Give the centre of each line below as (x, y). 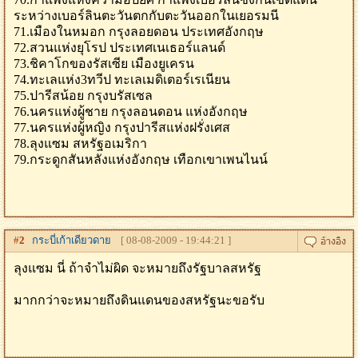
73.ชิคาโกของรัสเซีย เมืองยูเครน (104, 64)
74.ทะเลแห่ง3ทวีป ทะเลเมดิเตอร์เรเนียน (122, 80)
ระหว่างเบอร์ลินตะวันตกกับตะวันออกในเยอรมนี (146, 16)
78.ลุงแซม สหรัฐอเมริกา (80, 143)
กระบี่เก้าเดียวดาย (68, 240)
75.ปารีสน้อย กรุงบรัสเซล (83, 95)
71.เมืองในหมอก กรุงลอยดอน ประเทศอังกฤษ (139, 32)
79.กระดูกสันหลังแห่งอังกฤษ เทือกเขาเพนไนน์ (141, 159)
